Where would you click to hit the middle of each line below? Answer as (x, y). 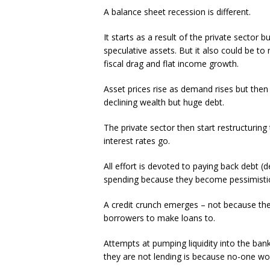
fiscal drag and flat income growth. (171, 64)
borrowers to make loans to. (159, 218)
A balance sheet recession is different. (177, 12)
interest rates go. (137, 141)
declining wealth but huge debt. (164, 102)
